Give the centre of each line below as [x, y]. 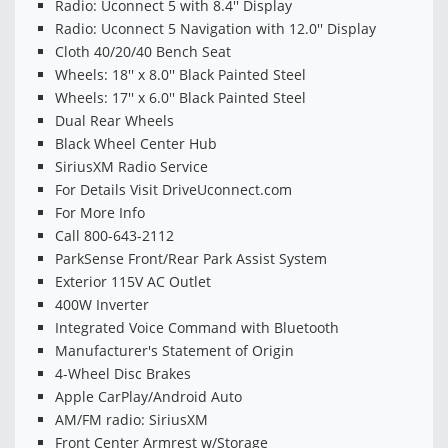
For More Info [100, 213]
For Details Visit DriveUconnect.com [173, 190]
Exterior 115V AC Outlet [133, 282]
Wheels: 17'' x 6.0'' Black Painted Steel [180, 98]
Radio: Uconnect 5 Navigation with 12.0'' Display [215, 29]
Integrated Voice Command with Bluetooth [197, 328]
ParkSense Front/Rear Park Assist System [191, 259]
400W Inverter [102, 305]
